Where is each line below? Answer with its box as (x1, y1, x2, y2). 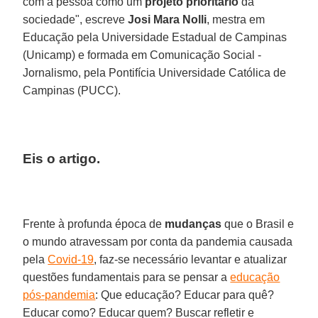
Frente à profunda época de (23, 217, 165, 230)
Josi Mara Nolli (125, 13, 207, 26)
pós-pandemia (23, 288, 96, 301)
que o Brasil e (221, 217, 295, 230)
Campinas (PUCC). (23, 84, 121, 97)
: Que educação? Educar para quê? (95, 288, 275, 301)
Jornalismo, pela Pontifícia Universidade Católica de (23, 66, 287, 79)
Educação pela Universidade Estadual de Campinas (23, 31, 287, 43)
